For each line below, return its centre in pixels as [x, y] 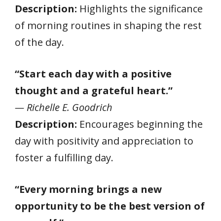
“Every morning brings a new [88, 189]
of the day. [39, 42]
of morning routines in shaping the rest [108, 25]
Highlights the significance [140, 8]
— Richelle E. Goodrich [64, 107]
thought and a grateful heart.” [94, 90]
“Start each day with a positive [93, 74]
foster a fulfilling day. [64, 157]
